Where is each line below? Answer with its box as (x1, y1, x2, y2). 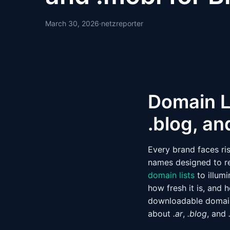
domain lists (148, 170, 195, 180)
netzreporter (101, 19, 143, 28)
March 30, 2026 (45, 19, 99, 28)
